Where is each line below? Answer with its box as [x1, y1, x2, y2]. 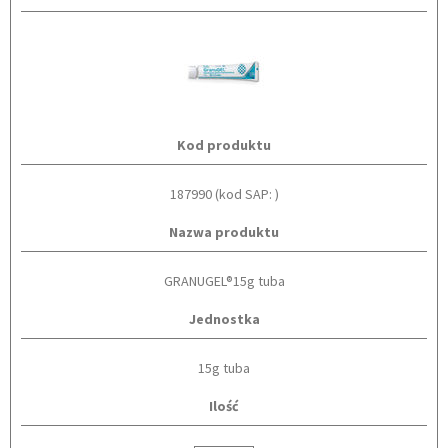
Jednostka [188, 310, 260, 328]
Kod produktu [177, 136, 271, 154]
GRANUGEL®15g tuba [163, 272, 285, 290]
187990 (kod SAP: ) [169, 185, 279, 203]
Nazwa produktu [169, 223, 279, 241]
